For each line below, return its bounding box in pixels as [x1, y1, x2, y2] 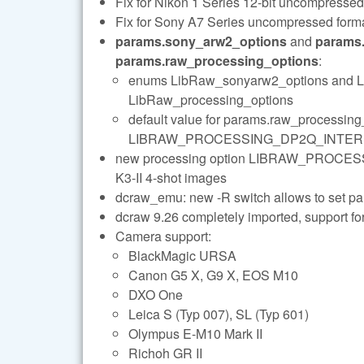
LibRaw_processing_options [128, 89, 293, 109]
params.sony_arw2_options [115, 31, 287, 50]
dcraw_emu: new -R [115, 187, 234, 206]
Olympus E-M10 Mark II [128, 323, 262, 343]
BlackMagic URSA [128, 245, 236, 265]
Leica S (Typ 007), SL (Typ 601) [128, 304, 309, 323]
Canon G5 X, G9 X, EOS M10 [128, 265, 298, 284]
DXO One [128, 284, 183, 304]
